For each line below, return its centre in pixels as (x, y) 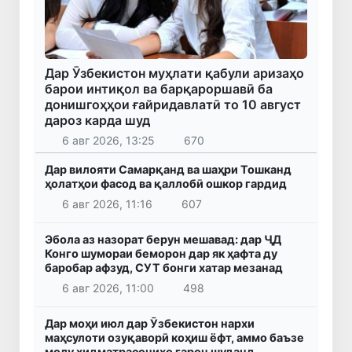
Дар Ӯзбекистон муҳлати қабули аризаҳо (174, 73)
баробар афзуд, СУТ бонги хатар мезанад (164, 268)
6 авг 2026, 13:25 (108, 141)
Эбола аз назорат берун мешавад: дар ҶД (163, 240)
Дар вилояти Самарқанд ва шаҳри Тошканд (168, 170)
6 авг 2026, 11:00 (108, 288)
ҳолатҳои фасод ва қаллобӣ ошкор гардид (166, 184)
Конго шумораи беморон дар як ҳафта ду (161, 254)
